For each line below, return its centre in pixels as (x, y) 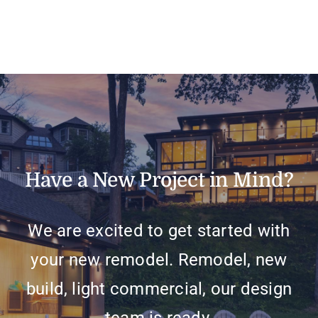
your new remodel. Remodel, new (159, 260)
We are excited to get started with (159, 231)
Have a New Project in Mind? (159, 181)
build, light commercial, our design (159, 289)
